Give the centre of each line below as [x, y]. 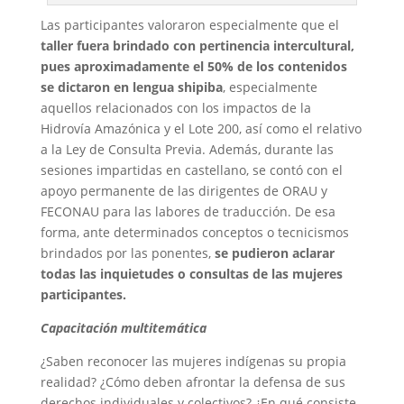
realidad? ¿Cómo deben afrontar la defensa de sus [193, 381]
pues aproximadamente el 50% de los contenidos [193, 66]
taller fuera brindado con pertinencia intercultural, [197, 45]
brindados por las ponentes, [127, 252]
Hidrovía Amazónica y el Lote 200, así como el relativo [201, 128]
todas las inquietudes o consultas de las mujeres [191, 273]
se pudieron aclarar [274, 252]
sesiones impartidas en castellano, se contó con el [191, 170]
